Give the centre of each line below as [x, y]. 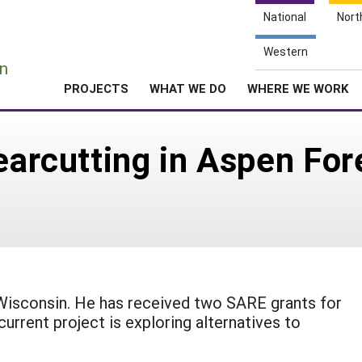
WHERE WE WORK [298, 88]
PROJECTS [96, 88]
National [285, 17]
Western [286, 51]
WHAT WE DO [188, 88]
